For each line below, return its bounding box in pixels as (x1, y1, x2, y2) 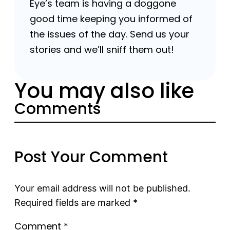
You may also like (14, 76, 194, 105)
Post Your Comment (14, 146, 168, 168)
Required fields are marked (14, 197, 133, 208)
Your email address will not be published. (14, 183, 190, 194)
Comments (14, 98, 101, 120)
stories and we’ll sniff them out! (30, 43, 174, 56)
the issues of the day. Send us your (30, 28, 189, 41)
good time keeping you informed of (30, 12, 193, 25)
